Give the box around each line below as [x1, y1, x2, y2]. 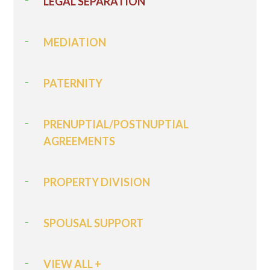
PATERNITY [43, 76, 103, 90]
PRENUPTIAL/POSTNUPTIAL [43, 117, 189, 131]
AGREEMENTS [43, 134, 116, 148]
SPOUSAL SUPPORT [43, 216, 144, 230]
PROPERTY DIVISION [43, 175, 151, 189]
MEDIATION [43, 35, 107, 49]
